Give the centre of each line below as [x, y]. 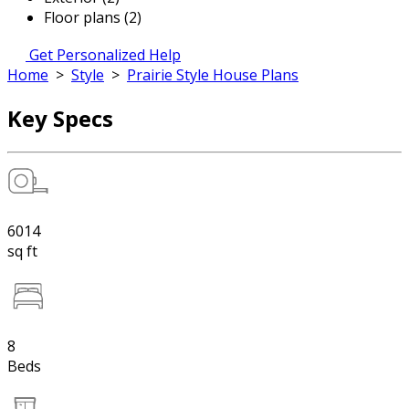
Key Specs [60, 118]
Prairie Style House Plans [213, 75]
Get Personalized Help [105, 55]
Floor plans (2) [93, 17]
